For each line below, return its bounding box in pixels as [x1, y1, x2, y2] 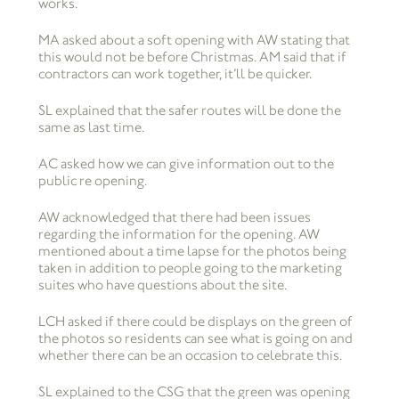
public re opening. [37, 172, 147, 190]
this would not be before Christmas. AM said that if [37, 48, 346, 66]
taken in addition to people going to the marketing [37, 259, 342, 277]
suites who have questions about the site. [37, 276, 287, 294]
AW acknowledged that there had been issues [37, 208, 311, 226]
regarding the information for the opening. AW [37, 225, 320, 243]
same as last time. [37, 118, 144, 136]
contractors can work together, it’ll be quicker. [37, 65, 312, 83]
